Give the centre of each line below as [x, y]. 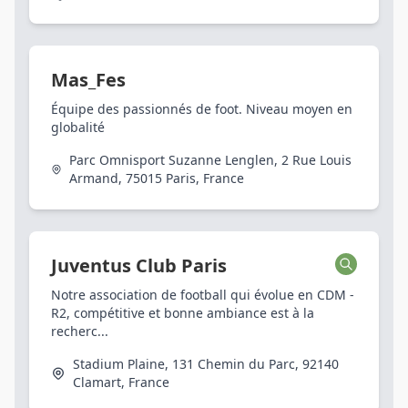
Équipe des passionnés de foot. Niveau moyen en [202, 109]
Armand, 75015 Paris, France [157, 178]
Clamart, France [121, 382]
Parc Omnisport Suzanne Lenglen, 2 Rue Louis [211, 160]
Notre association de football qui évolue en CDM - [203, 295]
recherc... [80, 331]
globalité [78, 127]
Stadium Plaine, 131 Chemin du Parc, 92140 [205, 364]
